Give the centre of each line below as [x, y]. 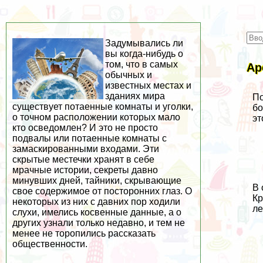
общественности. [50, 244]
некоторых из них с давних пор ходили [96, 202]
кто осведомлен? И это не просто [85, 128]
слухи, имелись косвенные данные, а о [97, 212]
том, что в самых [141, 64]
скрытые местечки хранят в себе [83, 159]
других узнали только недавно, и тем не [99, 223]
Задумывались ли [144, 43]
